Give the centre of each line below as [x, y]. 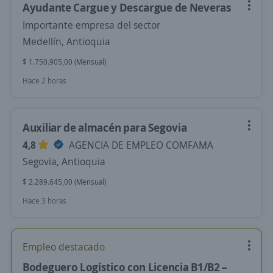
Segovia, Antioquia [64, 161]
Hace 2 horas [44, 81]
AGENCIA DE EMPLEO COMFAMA [140, 145]
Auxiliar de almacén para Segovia [105, 127]
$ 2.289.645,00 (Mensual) [64, 182]
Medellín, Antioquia [66, 41]
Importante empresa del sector [91, 25]
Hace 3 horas [44, 201]
